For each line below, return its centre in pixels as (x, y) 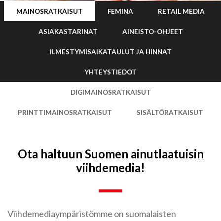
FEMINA (120, 11)
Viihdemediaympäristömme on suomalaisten (92, 214)
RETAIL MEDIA (181, 11)
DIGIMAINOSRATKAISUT (110, 92)
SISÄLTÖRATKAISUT (170, 112)
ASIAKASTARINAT (68, 31)
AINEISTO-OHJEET (152, 31)
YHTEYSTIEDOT (110, 72)
